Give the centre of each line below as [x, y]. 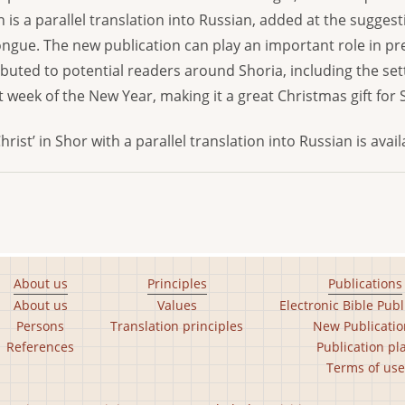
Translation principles [177, 326]
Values [177, 305]
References [40, 347]
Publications [365, 283]
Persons [40, 326]
